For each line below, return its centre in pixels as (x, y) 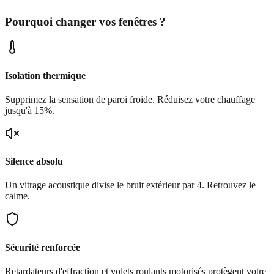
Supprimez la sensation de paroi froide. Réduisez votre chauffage (130, 99)
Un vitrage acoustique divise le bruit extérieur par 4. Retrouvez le (130, 185)
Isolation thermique (45, 75)
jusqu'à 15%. (30, 110)
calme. (17, 196)
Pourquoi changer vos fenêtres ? (85, 21)
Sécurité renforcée (43, 247)
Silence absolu (34, 161)
